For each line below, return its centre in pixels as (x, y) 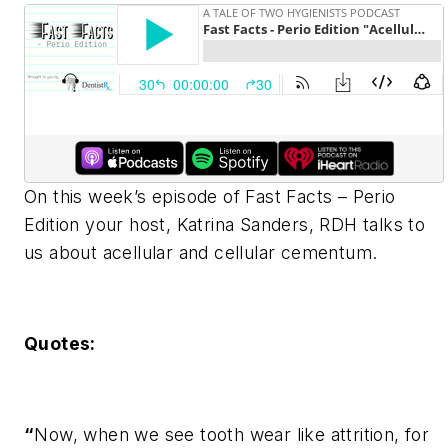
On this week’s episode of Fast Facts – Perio (210, 196)
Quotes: (62, 343)
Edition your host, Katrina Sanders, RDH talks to (225, 224)
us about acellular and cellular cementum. (201, 252)
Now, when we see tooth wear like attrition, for (232, 434)
